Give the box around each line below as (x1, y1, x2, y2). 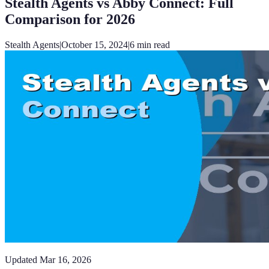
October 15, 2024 (61, 39, 128, 50)
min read (134, 39, 170, 50)
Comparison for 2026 (5, 11, 135, 27)
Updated (5, 254, 37, 265)
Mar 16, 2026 (40, 254, 91, 265)
